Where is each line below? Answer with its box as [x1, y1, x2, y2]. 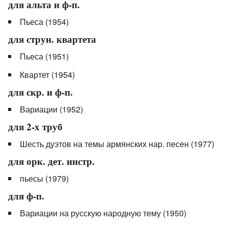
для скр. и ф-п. [8, 85, 73, 100]
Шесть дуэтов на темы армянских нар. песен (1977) [20, 138, 214, 150]
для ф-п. [8, 189, 44, 204]
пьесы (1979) [20, 173, 69, 185]
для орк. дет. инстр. [8, 154, 95, 169]
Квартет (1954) [20, 69, 75, 81]
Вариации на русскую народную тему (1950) [20, 207, 186, 219]
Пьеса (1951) [20, 50, 69, 63]
